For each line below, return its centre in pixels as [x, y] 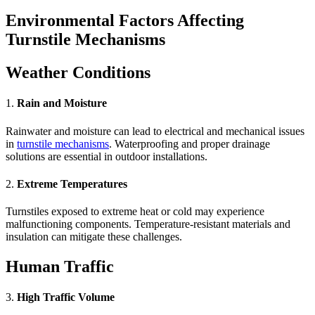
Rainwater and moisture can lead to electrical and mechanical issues [155, 131]
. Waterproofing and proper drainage [189, 143]
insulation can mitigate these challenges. [94, 237]
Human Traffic [60, 267]
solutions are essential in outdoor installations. [107, 156]
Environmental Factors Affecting [125, 21]
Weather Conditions [78, 73]
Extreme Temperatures [72, 184]
